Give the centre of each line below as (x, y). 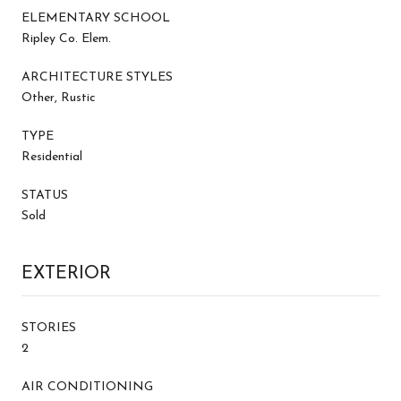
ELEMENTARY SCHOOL (96, 18)
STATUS (45, 195)
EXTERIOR (66, 273)
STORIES (49, 328)
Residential (52, 157)
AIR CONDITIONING (87, 387)
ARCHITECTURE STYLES (97, 77)
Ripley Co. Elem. (66, 38)
